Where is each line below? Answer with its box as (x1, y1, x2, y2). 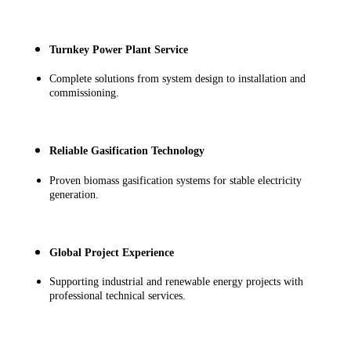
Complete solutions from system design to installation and (49, 73, 306, 85)
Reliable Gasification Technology (49, 145, 204, 157)
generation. (49, 188, 99, 201)
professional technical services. (49, 290, 186, 302)
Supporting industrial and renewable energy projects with (49, 276, 303, 288)
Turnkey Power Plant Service (49, 43, 188, 56)
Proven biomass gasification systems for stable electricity (49, 174, 302, 186)
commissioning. (49, 87, 119, 100)
